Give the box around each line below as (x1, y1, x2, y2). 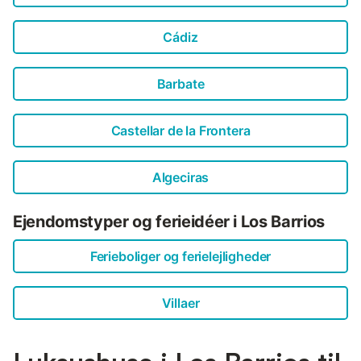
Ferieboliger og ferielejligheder (89, 247, 272, 264)
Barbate (156, 75, 205, 92)
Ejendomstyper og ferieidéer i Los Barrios (13, 211, 326, 231)
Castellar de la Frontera (110, 122, 251, 139)
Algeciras (151, 168, 210, 185)
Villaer (161, 294, 200, 311)
